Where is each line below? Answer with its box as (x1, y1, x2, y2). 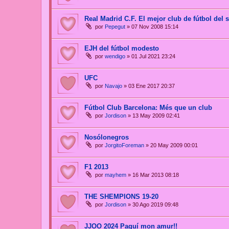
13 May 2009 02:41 (132, 112, 180, 119)
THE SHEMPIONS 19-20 (84, 193, 158, 201)
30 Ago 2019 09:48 (132, 201, 178, 208)
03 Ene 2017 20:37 (128, 83, 175, 89)
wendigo (105, 53, 125, 60)
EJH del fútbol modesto (84, 44, 159, 53)
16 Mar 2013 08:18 (132, 172, 179, 178)
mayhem (105, 172, 126, 178)
